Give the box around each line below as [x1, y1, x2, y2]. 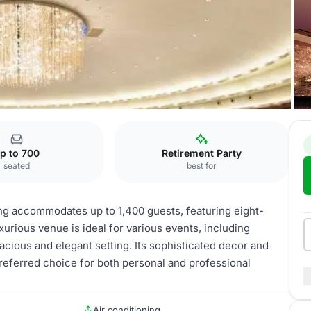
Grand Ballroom [6, 121, 72, 132]
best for [187, 160, 217, 171]
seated [3, 160, 30, 171]
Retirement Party [162, 147, 242, 159]
